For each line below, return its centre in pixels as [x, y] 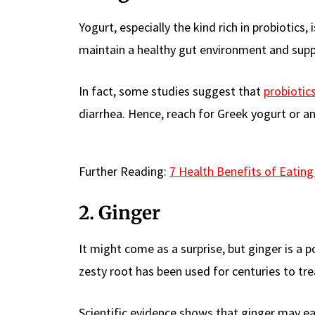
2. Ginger [120, 212]
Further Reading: [124, 171]
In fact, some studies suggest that [171, 91]
